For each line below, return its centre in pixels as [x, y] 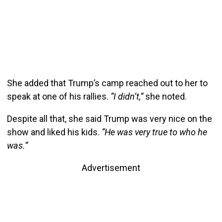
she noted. [165, 96]
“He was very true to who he [153, 132]
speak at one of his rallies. [58, 96]
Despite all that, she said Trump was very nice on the [109, 118]
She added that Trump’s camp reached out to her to [107, 83]
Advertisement [111, 167]
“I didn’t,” [127, 96]
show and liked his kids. [53, 132]
